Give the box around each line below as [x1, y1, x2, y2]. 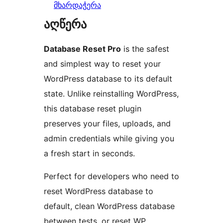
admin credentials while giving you [44, 133, 174, 144]
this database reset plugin [44, 104, 141, 114]
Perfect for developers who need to [44, 171, 179, 182]
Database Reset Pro [44, 44, 121, 54]
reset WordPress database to [44, 186, 153, 197]
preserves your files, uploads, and [44, 118, 171, 129]
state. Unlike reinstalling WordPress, [44, 89, 179, 99]
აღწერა [44, 17, 87, 32]
